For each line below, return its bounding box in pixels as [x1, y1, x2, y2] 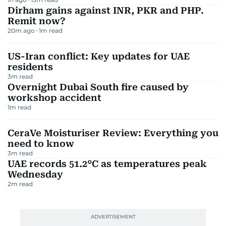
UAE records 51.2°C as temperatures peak [8, 158, 207, 169]
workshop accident [8, 92, 101, 103]
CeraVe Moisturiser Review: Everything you [8, 127, 218, 138]
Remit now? [8, 15, 66, 26]
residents [8, 61, 53, 72]
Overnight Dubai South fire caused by [8, 81, 189, 92]
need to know [8, 138, 74, 149]
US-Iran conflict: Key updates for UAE [8, 50, 190, 62]
